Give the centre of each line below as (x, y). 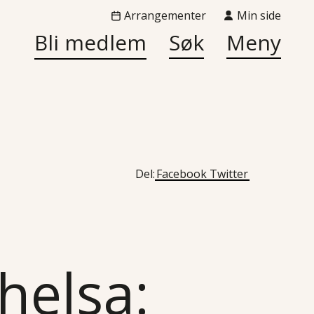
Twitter (229, 174)
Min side (259, 15)
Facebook (182, 174)
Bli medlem (91, 42)
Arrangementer (165, 15)
